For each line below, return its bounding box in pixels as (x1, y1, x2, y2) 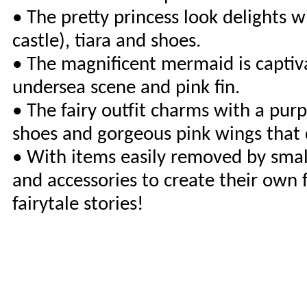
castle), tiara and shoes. (12, 32, 201, 51)
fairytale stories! (12, 195, 143, 214)
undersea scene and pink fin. (12, 78, 240, 98)
